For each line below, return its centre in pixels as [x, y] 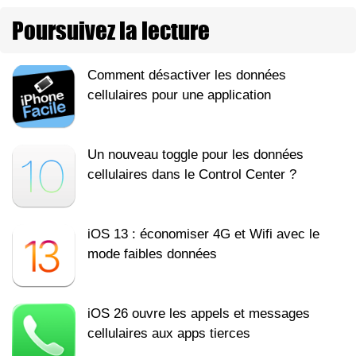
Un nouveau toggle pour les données [195, 155]
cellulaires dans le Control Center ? [192, 175]
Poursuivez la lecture [111, 31]
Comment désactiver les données [187, 75]
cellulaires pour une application [179, 95]
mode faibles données [152, 254]
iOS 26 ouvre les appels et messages [199, 314]
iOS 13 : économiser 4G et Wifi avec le [203, 234]
